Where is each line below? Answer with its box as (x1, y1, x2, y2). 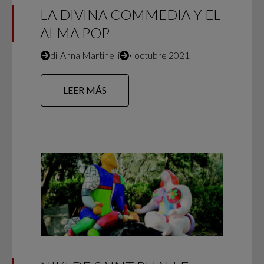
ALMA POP (39, 24, 110, 42)
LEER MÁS (63, 84, 107, 96)
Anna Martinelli (60, 49, 120, 61)
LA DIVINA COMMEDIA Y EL (39, 6, 221, 24)
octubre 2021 (134, 49, 190, 61)
